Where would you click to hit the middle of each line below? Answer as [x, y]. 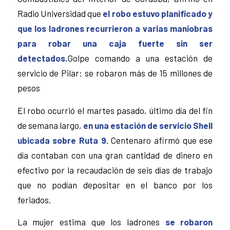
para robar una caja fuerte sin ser [115, 43]
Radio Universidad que [59, 13]
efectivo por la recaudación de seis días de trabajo [115, 170]
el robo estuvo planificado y [157, 13]
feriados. [34, 199]
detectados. [42, 58]
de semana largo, [50, 125]
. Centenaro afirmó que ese [159, 140]
